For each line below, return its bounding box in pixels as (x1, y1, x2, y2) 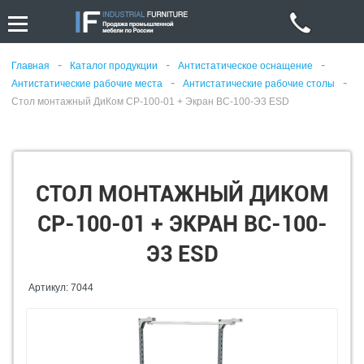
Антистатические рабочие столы (183, 78, 335, 89)
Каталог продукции (70, 60, 158, 71)
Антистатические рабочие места (11, 78, 162, 89)
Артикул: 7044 (28, 282, 93, 293)
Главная (11, 60, 50, 71)
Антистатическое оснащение (178, 60, 313, 71)
